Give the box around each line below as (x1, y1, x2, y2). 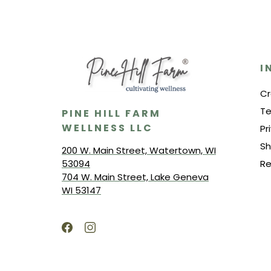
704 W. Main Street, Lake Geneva (62, 171, 209, 183)
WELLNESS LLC (62, 121, 153, 135)
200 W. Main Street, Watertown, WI (62, 144, 216, 157)
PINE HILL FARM (62, 106, 161, 120)
